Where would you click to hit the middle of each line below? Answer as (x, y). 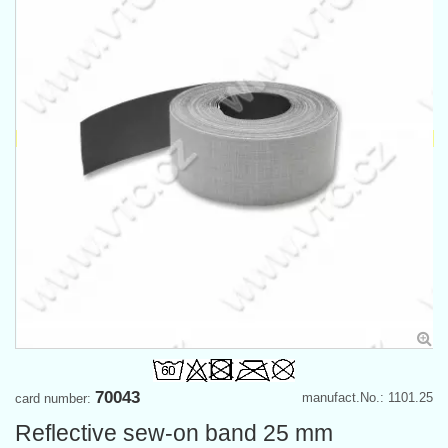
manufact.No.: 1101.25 (367, 397)
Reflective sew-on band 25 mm (174, 432)
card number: (55, 398)
